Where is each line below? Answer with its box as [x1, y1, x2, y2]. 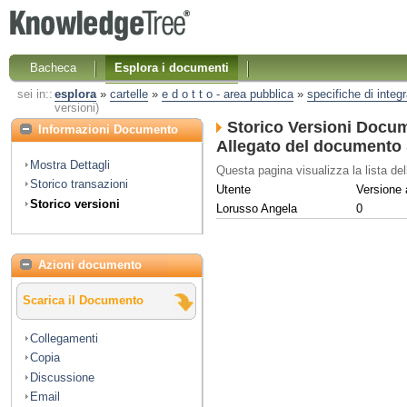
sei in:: [16, 87, 53, 102]
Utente [216, 182, 251, 196]
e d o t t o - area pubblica [161, 87, 293, 102]
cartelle [109, 87, 148, 102]
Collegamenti [30, 331, 98, 345]
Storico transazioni [30, 177, 128, 192]
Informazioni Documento [38, 122, 178, 136]
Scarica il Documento [23, 293, 144, 308]
